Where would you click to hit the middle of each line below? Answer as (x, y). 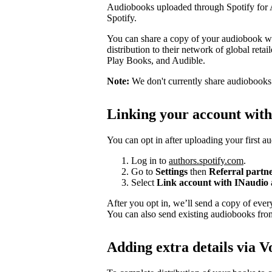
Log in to (150, 160)
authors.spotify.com (206, 160)
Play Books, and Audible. (156, 60)
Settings (172, 171)
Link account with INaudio (212, 182)
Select (144, 182)
